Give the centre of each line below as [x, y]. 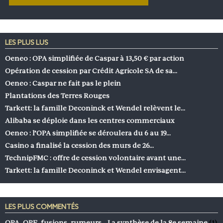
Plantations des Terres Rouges [57, 95]
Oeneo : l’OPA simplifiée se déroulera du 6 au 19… [88, 133]
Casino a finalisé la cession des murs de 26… [79, 145]
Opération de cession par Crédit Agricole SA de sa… [91, 70]
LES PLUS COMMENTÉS [42, 208]
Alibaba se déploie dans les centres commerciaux [90, 120]
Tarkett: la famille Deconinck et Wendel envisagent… [95, 170]
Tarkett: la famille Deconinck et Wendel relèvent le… [95, 108]
